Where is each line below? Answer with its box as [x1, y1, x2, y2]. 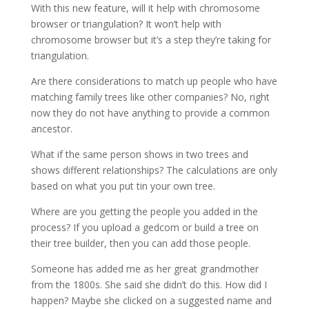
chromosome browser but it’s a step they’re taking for [30, 33, 271, 46]
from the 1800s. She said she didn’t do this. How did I [30, 278, 267, 291]
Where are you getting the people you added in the [30, 205, 258, 218]
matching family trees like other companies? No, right [30, 90, 270, 103]
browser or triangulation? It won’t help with [30, 17, 221, 30]
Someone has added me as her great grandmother [30, 262, 259, 275]
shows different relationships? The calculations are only [30, 163, 277, 177]
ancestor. [30, 122, 72, 135]
